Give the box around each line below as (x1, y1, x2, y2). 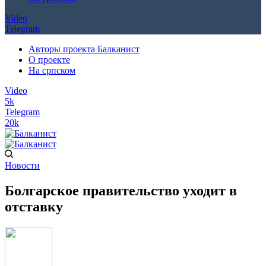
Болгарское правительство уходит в (5, 182, 237, 198)
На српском (28, 65, 75, 75)
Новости (5, 160, 40, 170)
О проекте (28, 55, 70, 65)
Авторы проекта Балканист (28, 44, 140, 54)
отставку (5, 198, 63, 214)
